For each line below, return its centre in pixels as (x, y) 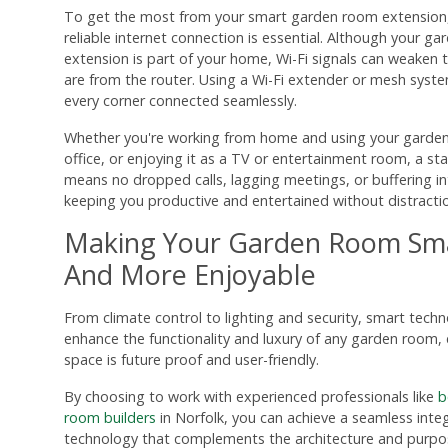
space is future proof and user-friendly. (191, 359)
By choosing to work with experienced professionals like (251, 396)
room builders (110, 417)
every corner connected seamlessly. (180, 100)
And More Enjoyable (190, 274)
